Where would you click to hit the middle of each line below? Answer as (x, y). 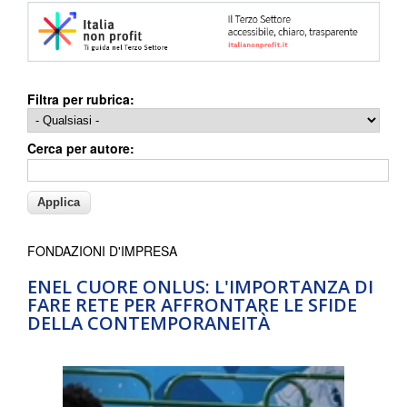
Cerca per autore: (81, 148)
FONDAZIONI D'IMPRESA (102, 250)
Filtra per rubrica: (81, 99)
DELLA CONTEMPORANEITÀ (149, 323)
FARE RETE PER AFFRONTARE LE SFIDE (192, 304)
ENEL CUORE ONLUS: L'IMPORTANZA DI (200, 286)
